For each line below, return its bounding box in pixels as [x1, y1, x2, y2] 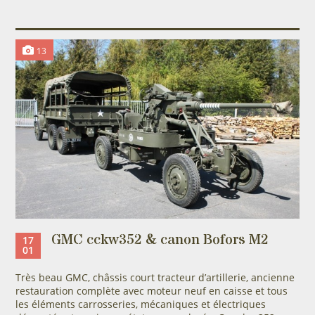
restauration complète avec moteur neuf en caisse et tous [15, 283, 288, 297]
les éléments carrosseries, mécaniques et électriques [15, 297, 266, 311]
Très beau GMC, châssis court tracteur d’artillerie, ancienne [15, 270, 295, 284]
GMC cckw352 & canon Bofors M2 [51, 229, 269, 250]
